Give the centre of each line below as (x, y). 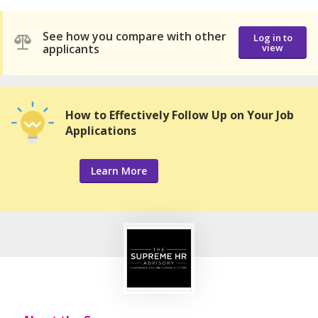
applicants (71, 49)
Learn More (119, 170)
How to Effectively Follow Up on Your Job (180, 115)
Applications (101, 130)
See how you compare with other (135, 37)
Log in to (273, 38)
